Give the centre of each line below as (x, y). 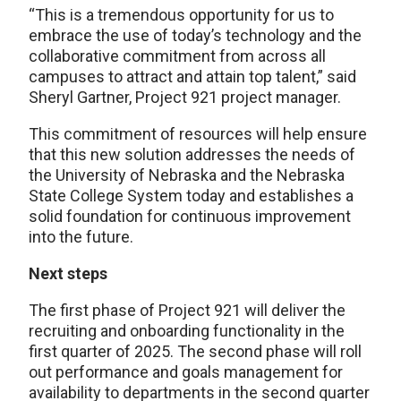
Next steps (68, 273)
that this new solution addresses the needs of (192, 154)
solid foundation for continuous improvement (190, 216)
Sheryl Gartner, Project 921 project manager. (185, 97)
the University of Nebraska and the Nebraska (187, 175)
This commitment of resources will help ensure (198, 133)
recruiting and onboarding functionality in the (187, 330)
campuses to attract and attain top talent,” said (192, 76)
